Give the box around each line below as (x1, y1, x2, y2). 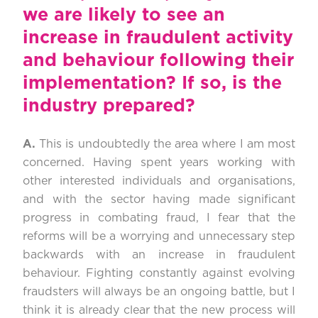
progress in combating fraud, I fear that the (23, 212, 295, 224)
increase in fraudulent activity (23, 29, 293, 48)
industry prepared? (23, 97, 195, 116)
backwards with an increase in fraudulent (23, 249, 295, 261)
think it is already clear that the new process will (23, 305, 295, 317)
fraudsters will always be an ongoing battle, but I (23, 286, 295, 298)
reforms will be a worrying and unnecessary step (23, 231, 295, 243)
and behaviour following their (23, 52, 294, 70)
